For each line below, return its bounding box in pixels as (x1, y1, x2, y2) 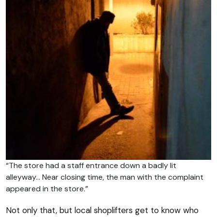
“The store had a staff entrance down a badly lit (6, 160, 176, 171)
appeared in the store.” (6, 184, 88, 194)
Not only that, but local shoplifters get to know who (6, 205, 199, 216)
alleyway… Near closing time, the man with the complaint (6, 172, 203, 183)
